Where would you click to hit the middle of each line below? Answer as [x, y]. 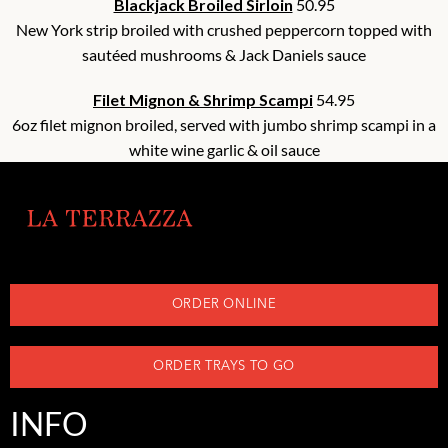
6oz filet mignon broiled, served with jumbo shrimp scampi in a [224, 125]
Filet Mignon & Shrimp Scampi [203, 100]
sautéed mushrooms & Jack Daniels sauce [224, 55]
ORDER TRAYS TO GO [224, 367]
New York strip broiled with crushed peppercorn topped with [224, 30]
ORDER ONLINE [224, 305]
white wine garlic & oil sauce [224, 150]
